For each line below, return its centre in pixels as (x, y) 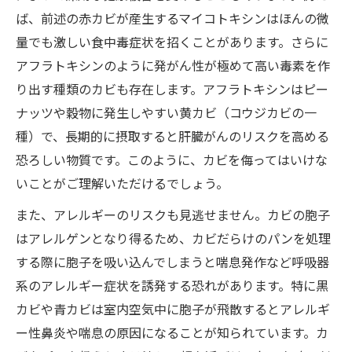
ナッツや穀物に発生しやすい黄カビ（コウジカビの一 (166, 112)
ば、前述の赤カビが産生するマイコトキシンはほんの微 (172, 18)
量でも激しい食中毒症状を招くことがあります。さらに (172, 42)
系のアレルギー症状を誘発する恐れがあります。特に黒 (172, 285)
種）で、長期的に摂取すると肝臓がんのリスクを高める (172, 136)
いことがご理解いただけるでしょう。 (122, 183)
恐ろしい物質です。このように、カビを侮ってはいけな (172, 159)
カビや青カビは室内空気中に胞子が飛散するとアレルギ (173, 309)
